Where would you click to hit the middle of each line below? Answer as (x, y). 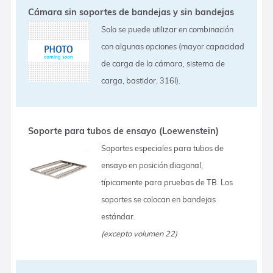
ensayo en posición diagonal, (152, 165)
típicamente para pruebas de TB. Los (167, 182)
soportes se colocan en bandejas (159, 199)
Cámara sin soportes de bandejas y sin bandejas (131, 12)
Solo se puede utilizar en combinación (168, 29)
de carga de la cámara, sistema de (163, 63)
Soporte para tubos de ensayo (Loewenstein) (124, 131)
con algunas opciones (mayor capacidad (173, 46)
